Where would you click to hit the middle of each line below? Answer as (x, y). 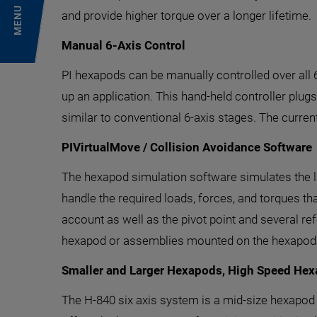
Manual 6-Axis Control (123, 45)
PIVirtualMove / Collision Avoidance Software (187, 147)
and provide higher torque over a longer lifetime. (186, 16)
